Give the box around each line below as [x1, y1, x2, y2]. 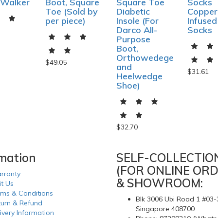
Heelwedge [116, 71, 163, 82]
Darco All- [116, 24, 157, 36]
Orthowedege [116, 52, 174, 64]
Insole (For [116, 15, 159, 27]
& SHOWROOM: [116, 176, 203, 191]
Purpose [116, 34, 150, 45]
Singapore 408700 [136, 204, 195, 214]
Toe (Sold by [45, 6, 98, 18]
